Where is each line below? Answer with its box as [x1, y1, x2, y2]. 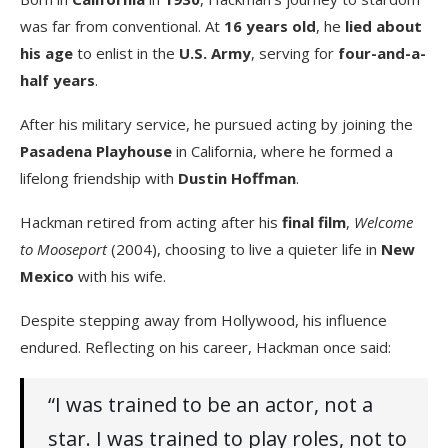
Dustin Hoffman [178, 167, 296, 188]
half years [20, 69, 95, 90]
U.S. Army [179, 42, 251, 63]
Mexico [20, 265, 74, 286]
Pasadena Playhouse [20, 140, 172, 161]
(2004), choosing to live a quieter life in [107, 238, 381, 259]
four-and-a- [338, 42, 426, 63]
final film [282, 211, 346, 232]
